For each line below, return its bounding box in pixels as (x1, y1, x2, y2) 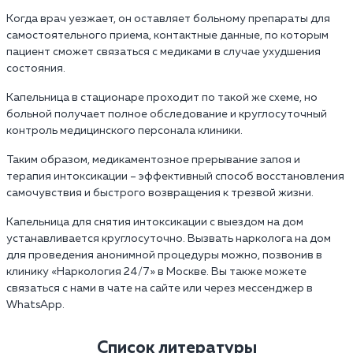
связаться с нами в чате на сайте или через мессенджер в (6, 283, 313, 295)
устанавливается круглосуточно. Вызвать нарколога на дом (6, 233, 331, 245)
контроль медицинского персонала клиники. (6, 125, 243, 137)
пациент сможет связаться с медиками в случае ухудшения (6, 46, 321, 58)
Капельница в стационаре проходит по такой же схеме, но (6, 92, 318, 104)
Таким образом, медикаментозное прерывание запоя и (6, 154, 300, 166)
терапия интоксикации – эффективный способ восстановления (6, 171, 344, 183)
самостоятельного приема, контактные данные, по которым (6, 30, 329, 42)
